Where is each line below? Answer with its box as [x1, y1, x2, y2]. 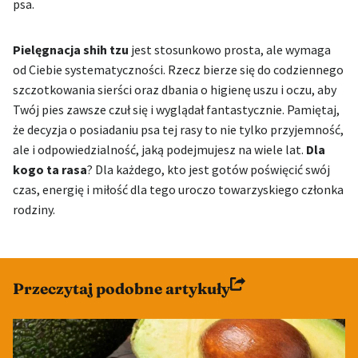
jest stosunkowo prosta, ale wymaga [129, 42, 331, 58]
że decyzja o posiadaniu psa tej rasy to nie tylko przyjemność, [13, 121, 344, 138]
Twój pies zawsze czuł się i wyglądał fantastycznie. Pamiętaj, [13, 101, 340, 118]
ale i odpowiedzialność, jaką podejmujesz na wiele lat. [13, 141, 306, 158]
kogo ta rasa [13, 161, 87, 178]
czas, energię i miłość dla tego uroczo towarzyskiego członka [13, 181, 344, 198]
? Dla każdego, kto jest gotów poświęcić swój [87, 161, 330, 178]
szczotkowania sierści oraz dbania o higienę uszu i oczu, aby [13, 82, 336, 98]
